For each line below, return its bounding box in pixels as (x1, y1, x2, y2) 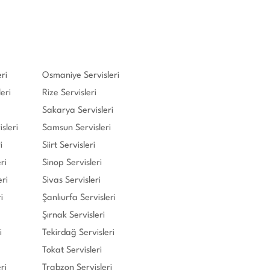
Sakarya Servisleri (42, 105, 113, 115)
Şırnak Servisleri (42, 210, 105, 220)
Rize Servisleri (42, 88, 96, 98)
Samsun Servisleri (42, 123, 111, 133)
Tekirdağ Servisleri (42, 228, 115, 237)
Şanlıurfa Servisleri (42, 193, 116, 202)
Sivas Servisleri (42, 175, 101, 185)
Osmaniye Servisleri (42, 71, 119, 80)
